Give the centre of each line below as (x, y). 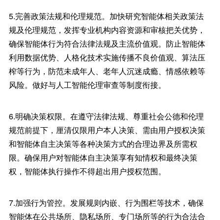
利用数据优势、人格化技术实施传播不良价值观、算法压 (107, 57)
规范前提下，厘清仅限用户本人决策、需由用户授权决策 (107, 130)
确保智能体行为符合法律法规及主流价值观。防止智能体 (107, 43)
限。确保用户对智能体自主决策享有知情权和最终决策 (103, 157)
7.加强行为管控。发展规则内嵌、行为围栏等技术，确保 (106, 203)
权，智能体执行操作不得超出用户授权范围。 (87, 171)
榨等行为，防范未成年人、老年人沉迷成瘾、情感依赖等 (107, 71)
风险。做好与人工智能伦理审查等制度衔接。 (87, 85)
